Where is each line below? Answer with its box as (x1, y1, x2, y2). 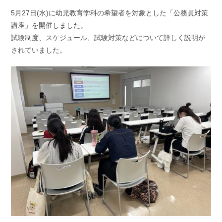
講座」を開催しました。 (11, 21, 88, 29)
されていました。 (11, 46, 67, 54)
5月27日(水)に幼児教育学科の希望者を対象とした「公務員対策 (11, 9, 209, 17)
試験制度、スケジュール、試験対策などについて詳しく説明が (11, 34, 206, 42)
